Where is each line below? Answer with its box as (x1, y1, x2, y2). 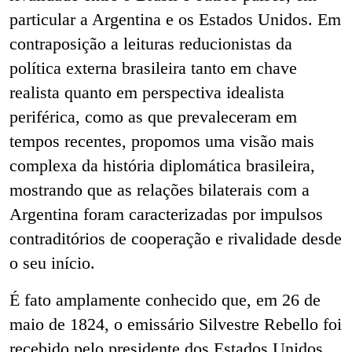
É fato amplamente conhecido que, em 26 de (9, 290, 321, 310)
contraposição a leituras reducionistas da (9, 34, 292, 54)
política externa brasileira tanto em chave (9, 58, 297, 79)
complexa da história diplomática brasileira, (9, 156, 315, 176)
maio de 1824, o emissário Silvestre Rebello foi (9, 314, 342, 335)
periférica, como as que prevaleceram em (9, 107, 297, 127)
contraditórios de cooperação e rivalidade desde (9, 229, 342, 249)
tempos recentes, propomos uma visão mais (9, 131, 314, 152)
